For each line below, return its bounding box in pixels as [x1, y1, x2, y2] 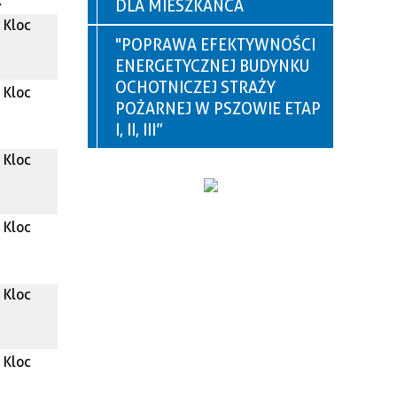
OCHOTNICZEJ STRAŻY [115, 78, 276, 97]
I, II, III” [115, 121, 163, 139]
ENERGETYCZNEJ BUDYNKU [115, 57, 309, 75]
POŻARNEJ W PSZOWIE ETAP [115, 99, 321, 118]
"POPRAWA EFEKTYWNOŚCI [115, 35, 315, 54]
